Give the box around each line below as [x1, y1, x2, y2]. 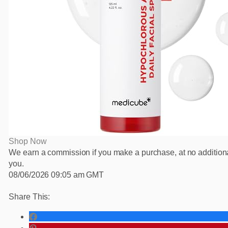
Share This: [9, 192, 50, 202]
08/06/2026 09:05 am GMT [9, 170, 104, 180]
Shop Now [9, 137, 47, 146]
